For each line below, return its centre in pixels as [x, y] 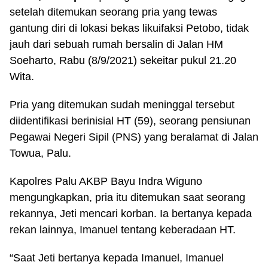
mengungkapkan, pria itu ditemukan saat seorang [127, 197]
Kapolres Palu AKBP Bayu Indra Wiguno [106, 181]
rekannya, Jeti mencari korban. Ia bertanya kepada [131, 214]
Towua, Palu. [40, 153]
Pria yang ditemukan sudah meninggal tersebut [122, 105]
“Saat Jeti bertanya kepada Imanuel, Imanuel [117, 258]
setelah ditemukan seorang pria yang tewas [113, 12]
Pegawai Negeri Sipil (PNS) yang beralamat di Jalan [134, 137]
